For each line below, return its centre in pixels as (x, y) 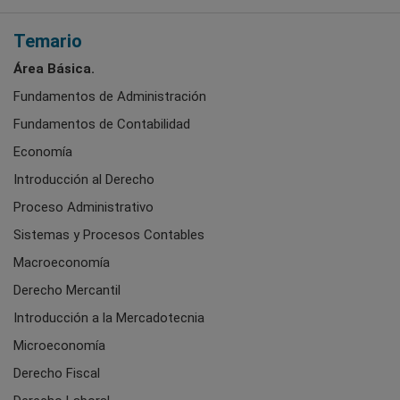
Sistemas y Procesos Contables (109, 234)
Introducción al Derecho (84, 179)
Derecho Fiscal (57, 373)
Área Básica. (54, 68)
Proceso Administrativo (83, 207)
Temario (48, 41)
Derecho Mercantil (67, 290)
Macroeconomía (62, 262)
